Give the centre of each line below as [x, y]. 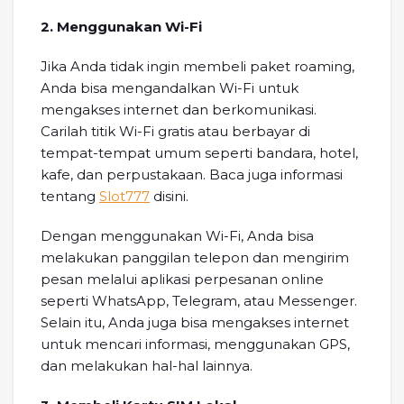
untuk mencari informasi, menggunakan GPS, [195, 344]
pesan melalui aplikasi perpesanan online [182, 279]
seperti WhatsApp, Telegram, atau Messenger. [199, 300]
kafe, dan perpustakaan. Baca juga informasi [192, 174]
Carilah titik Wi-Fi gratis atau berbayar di [175, 131]
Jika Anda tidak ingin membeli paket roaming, [197, 66]
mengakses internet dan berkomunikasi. [179, 109]
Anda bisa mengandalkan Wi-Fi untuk [170, 87]
